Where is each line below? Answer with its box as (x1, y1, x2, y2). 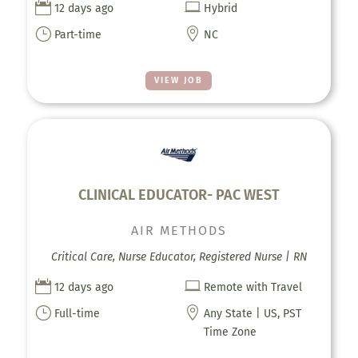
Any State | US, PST (204, 307, 302, 321)
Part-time (54, 27, 101, 42)
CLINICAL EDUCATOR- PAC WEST (78, 186, 280, 205)
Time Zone (204, 325, 257, 340)
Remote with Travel (204, 280, 303, 295)
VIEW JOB (154, 74, 204, 86)
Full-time (54, 307, 100, 321)
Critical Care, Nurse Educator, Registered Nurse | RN (50, 250, 307, 265)
